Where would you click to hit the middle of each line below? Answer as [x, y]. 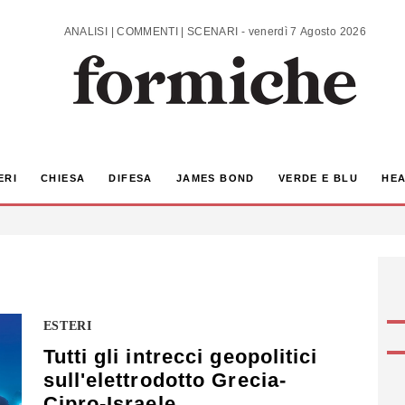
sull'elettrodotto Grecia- [165, 381]
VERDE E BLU [318, 179]
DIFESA [131, 179]
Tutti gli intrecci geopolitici [180, 357]
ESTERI [67, 326]
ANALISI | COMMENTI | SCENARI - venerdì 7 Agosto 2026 [307, 31]
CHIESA [63, 179]
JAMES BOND [215, 179]
